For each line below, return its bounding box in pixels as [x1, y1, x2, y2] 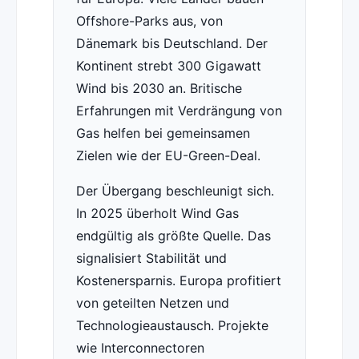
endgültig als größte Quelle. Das [75, 228, 271, 244]
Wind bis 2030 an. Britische [75, 80, 242, 97]
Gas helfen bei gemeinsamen [75, 125, 250, 142]
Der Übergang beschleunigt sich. [75, 183, 274, 200]
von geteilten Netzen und [75, 295, 229, 312]
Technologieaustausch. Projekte [75, 317, 268, 334]
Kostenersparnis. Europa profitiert [75, 272, 281, 289]
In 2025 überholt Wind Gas [75, 205, 239, 222]
